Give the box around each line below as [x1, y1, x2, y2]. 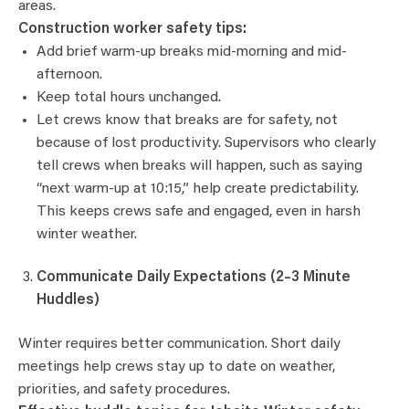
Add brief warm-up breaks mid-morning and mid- [37, 45, 347, 60]
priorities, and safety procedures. [18, 382, 230, 397]
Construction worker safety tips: [18, 22, 246, 37]
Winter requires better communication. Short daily [18, 336, 341, 351]
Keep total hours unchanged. [37, 90, 221, 106]
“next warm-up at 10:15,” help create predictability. [37, 182, 359, 197]
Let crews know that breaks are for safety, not [37, 113, 338, 129]
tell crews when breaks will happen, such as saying [37, 159, 362, 174]
